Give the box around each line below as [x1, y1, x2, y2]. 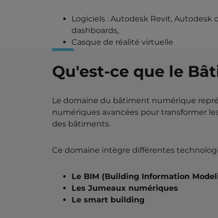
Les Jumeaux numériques [71, 183, 178, 193]
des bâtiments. [52, 119, 110, 128]
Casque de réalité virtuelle [71, 37, 173, 47]
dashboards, [71, 25, 121, 35]
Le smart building [71, 195, 145, 204]
